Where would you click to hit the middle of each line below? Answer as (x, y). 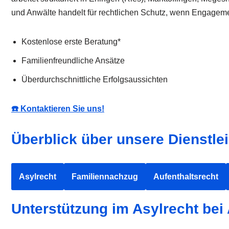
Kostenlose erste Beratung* (71, 41)
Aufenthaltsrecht (186, 176)
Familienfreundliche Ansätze (73, 60)
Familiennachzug (105, 176)
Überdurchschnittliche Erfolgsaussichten (95, 79)
